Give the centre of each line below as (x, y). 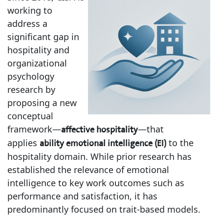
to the (180, 143)
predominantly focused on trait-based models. (104, 209)
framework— (34, 129)
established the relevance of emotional (88, 170)
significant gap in (43, 37)
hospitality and (38, 50)
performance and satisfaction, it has (82, 196)
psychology (31, 76)
